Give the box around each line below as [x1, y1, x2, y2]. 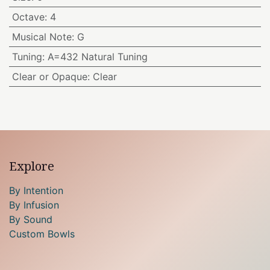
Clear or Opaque [11, 70, 87, 83]
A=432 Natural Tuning [47, 50, 148, 63]
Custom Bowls [9, 227, 75, 240]
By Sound [9, 213, 52, 225]
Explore [9, 157, 54, 174]
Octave [11, 10, 45, 23]
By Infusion [9, 198, 59, 211]
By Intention [9, 184, 63, 196]
